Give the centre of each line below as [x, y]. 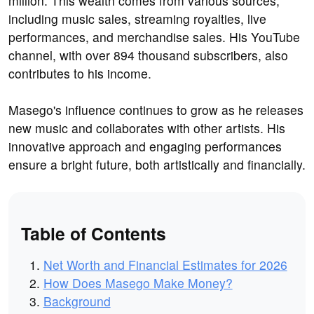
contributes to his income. [80, 74]
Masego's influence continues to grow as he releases [156, 110]
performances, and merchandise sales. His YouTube [154, 37]
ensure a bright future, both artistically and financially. [157, 165]
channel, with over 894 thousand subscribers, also [148, 55]
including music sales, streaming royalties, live [137, 19]
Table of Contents [93, 233]
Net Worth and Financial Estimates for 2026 [165, 264]
